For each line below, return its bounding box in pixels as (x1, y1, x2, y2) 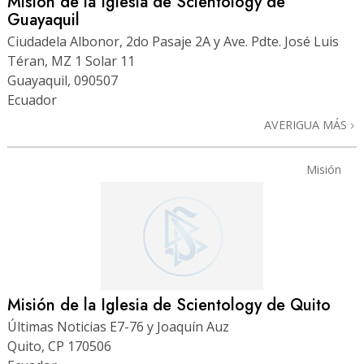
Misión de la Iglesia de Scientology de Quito (7, 292, 331, 317)
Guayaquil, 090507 (7, 71, 118, 89)
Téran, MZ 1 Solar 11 (7, 52, 135, 70)
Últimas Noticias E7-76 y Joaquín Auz (7, 317, 229, 336)
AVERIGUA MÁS (264, 117, 350, 132)
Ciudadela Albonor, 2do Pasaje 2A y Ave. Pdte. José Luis (7, 32, 339, 50)
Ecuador (7, 91, 57, 109)
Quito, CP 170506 (7, 336, 111, 355)
